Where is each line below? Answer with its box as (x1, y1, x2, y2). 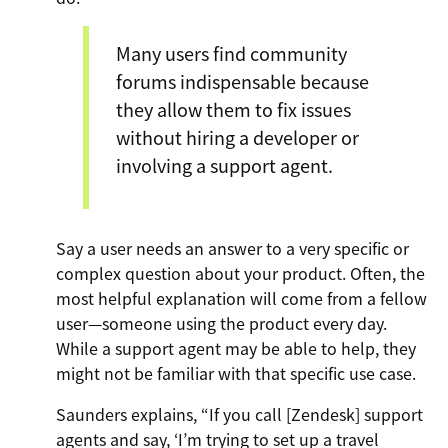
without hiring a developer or (116, 123, 359, 151)
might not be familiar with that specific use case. (56, 361, 416, 386)
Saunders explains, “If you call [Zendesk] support (56, 402, 423, 427)
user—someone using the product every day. (56, 311, 387, 336)
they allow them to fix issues (116, 95, 351, 123)
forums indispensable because (116, 67, 369, 95)
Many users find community (116, 39, 347, 67)
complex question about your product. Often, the (56, 261, 425, 286)
